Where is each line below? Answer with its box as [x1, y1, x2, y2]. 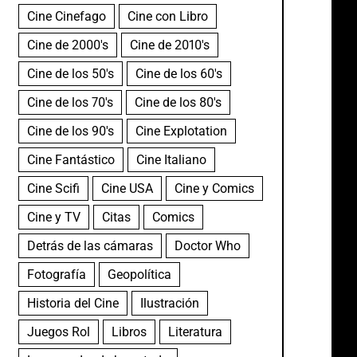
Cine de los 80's [134, 95, 222, 110]
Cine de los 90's [26, 124, 114, 139]
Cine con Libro [127, 9, 208, 24]
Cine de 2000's [26, 37, 108, 53]
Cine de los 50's [26, 66, 114, 81]
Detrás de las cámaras [26, 238, 153, 253]
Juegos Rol [26, 324, 90, 339]
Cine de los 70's [26, 95, 113, 110]
